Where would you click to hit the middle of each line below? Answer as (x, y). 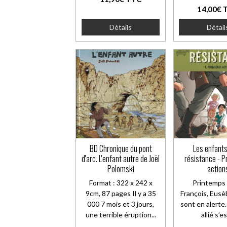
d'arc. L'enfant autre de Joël (121, 159)
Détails (121, 27)
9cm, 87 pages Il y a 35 (121, 194)
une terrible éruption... (121, 215)
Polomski (121, 169)
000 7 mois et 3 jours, (121, 204)
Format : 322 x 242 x (121, 183)
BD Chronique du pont (121, 148)
